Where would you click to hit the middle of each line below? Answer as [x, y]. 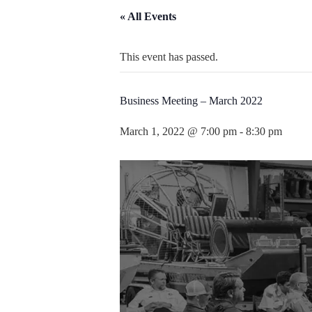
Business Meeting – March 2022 [191, 101]
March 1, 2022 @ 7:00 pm [178, 131]
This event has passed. [169, 57]
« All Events [148, 16]
